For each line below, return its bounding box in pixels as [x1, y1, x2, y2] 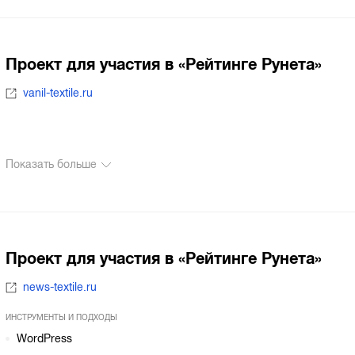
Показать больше [5, 158, 97, 171]
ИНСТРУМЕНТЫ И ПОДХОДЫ [5, 312, 117, 322]
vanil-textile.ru [23, 87, 94, 99]
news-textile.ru [23, 281, 97, 294]
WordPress [17, 332, 73, 345]
